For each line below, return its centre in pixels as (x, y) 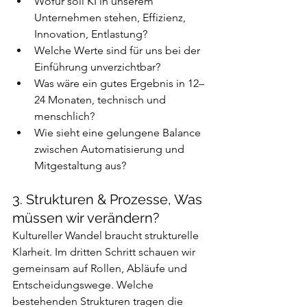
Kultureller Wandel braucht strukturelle (107, 236)
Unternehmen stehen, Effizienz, (111, 18)
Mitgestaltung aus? (80, 166)
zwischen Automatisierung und (111, 149)
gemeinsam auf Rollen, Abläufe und (101, 269)
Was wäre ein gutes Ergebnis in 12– (119, 84)
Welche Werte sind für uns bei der (119, 51)
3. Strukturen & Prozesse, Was (109, 200)
